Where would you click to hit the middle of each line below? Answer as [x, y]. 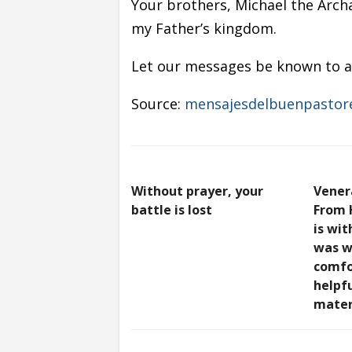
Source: [158, 103]
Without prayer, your [197, 191]
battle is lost [172, 209]
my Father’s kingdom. [204, 28]
